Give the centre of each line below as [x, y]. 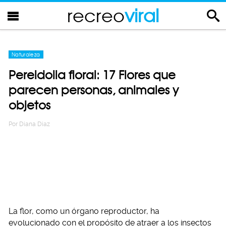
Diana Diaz [35, 124]
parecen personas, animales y [94, 90]
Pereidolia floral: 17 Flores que [92, 75]
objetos [30, 105]
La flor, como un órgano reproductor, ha [84, 211]
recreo [96, 15]
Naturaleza [26, 54]
